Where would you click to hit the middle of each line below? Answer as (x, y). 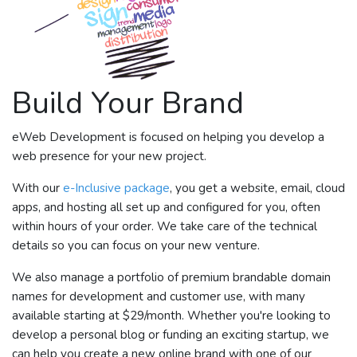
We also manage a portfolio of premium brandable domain (171, 277)
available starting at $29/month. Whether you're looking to (171, 315)
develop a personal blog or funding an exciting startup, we (171, 334)
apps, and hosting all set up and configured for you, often (166, 207)
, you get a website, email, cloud (257, 188)
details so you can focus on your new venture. (136, 245)
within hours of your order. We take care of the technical (165, 226)
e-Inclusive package (116, 188)
